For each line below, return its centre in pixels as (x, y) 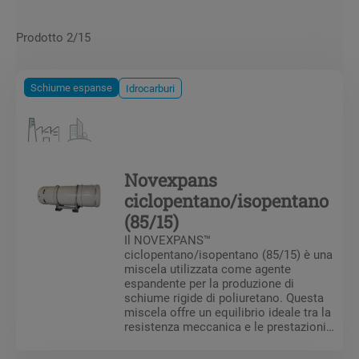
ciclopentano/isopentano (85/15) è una (228, 254)
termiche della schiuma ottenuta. (212, 340)
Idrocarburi (150, 88)
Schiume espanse (71, 87)
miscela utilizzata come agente (208, 268)
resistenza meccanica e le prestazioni (225, 326)
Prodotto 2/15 (53, 36)
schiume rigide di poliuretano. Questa (224, 297)
